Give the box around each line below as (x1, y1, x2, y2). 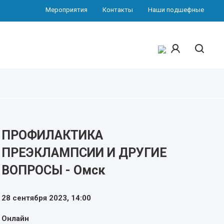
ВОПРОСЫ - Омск (1, 162, 105, 177)
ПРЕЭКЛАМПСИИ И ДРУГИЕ (1, 145, 167, 160)
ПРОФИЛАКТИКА (1, 127, 103, 142)
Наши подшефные (147, 6, 204, 13)
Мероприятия (45, 6, 87, 13)
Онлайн (1, 213, 29, 223)
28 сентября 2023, (1, 193, 71, 202)
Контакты (102, 6, 133, 13)
